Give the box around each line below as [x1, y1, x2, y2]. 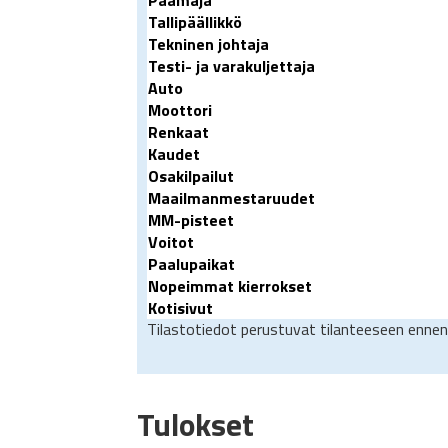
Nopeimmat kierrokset [148, 274, 312, 299]
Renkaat [148, 120, 209, 145]
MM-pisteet [148, 208, 234, 233]
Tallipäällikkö [148, 10, 242, 35]
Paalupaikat [148, 252, 235, 277]
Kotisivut [148, 296, 213, 321]
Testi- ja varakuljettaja [148, 54, 315, 79]
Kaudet [148, 142, 200, 167]
